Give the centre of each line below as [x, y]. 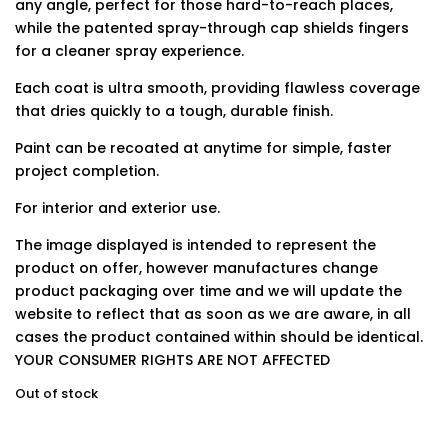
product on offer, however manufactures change [196, 268]
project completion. [87, 171]
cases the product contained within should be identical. [219, 337]
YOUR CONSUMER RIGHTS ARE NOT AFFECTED [172, 360]
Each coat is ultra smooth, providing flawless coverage [217, 88]
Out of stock [56, 393]
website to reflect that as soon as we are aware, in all [213, 314]
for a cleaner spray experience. [129, 51]
